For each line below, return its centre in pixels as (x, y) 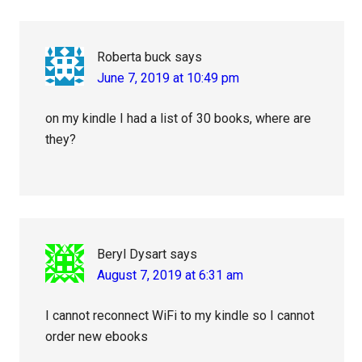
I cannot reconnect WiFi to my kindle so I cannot (180, 316)
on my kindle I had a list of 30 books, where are (179, 119)
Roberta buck (135, 57)
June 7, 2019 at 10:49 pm (168, 78)
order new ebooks (97, 337)
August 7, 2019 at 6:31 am (170, 276)
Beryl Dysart (132, 255)
